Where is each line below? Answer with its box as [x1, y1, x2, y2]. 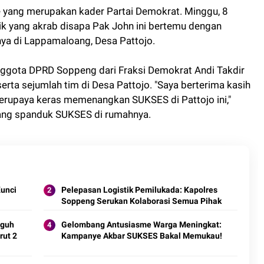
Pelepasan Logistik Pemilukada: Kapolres [61, 184, 217, 194]
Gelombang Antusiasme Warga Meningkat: [61, 219, 222, 229]
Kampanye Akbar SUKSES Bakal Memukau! [61, 230, 222, 240]
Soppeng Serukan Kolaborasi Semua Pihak [61, 196, 222, 206]
